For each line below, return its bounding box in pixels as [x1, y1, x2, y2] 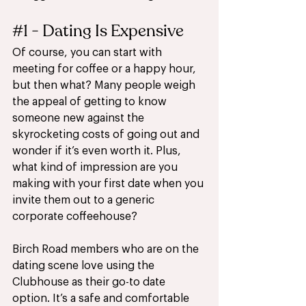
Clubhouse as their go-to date [12, 277, 168, 288]
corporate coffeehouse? [12, 211, 137, 223]
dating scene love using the [12, 260, 157, 272]
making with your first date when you [12, 178, 206, 190]
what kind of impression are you [12, 162, 180, 173]
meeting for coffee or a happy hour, [12, 64, 199, 75]
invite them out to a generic [12, 195, 157, 206]
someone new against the [12, 113, 147, 124]
